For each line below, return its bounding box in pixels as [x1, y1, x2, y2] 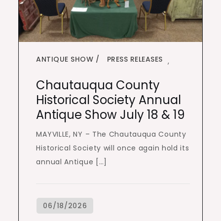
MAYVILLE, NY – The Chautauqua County [36, 129, 186, 140]
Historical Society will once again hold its [36, 143, 189, 153]
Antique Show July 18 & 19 [36, 107, 185, 123]
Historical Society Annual [36, 92, 182, 109]
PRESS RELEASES [107, 54, 163, 65]
